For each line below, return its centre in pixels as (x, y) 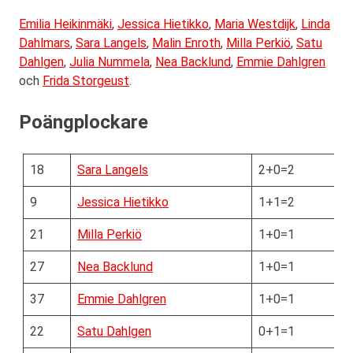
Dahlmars (45, 43)
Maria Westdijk (255, 24)
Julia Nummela (110, 62)
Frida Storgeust (86, 81)
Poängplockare (84, 123)
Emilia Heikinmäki (65, 24)
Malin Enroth (186, 43)
